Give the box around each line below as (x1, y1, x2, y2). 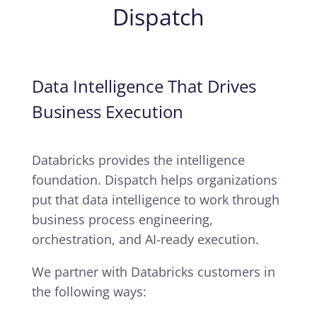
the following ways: (31, 283, 146, 300)
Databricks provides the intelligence (31, 151, 245, 168)
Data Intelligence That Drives (31, 74, 256, 98)
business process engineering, (31, 211, 213, 228)
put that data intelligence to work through (31, 191, 279, 208)
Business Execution (31, 100, 183, 123)
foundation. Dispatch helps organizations (31, 171, 277, 188)
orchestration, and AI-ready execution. (31, 231, 266, 248)
